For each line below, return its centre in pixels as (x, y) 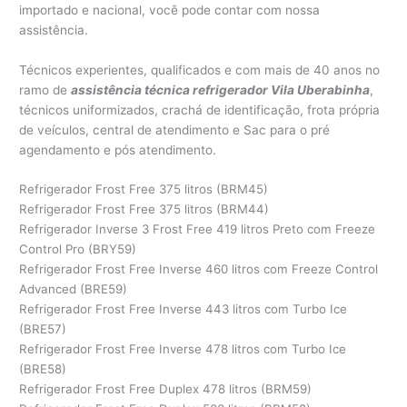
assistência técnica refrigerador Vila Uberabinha (221, 89)
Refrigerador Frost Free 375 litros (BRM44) (144, 209)
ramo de (45, 89)
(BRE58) (43, 369)
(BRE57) (43, 329)
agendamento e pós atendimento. (118, 149)
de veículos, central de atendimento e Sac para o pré (175, 129)
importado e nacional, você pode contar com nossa (170, 10)
